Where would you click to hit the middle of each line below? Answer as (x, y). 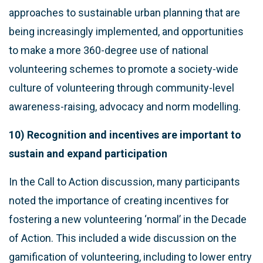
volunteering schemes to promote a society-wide (124, 69)
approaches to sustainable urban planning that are (124, 12)
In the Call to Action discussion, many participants (124, 181)
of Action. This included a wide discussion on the (123, 238)
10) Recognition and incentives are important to (125, 134)
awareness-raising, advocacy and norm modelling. (125, 106)
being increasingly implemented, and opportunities (126, 31)
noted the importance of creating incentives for (119, 200)
